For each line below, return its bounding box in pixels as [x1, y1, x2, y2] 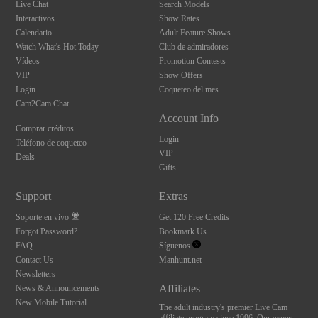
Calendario [16, 28, 53, 38]
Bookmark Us [158, 226, 207, 236]
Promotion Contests [158, 56, 226, 66]
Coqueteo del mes [158, 84, 219, 94]
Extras [158, 190, 187, 202]
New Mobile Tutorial [16, 297, 87, 307]
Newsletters [16, 269, 56, 279]
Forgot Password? [16, 226, 78, 236]
